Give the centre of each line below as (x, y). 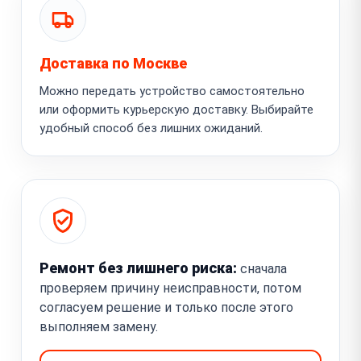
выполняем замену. (99, 326)
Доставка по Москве (113, 63)
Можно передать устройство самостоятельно (172, 91)
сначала (262, 268)
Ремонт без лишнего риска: (138, 268)
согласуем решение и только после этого (166, 307)
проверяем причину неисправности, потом (170, 288)
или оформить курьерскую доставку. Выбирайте (176, 109)
